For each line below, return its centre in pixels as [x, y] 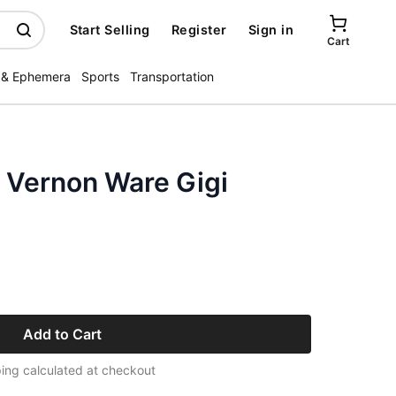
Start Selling [110, 30]
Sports [100, 76]
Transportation [172, 76]
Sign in [270, 30]
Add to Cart [62, 334]
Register [199, 30]
